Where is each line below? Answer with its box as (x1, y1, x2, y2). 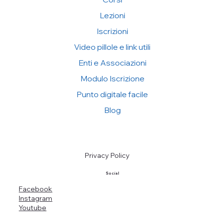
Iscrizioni (96, 26, 128, 37)
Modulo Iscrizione (80, 74, 145, 84)
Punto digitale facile (76, 89, 148, 100)
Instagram (19, 193, 53, 203)
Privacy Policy (84, 150, 130, 160)
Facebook (19, 184, 53, 193)
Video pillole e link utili (74, 42, 151, 52)
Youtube (19, 203, 47, 212)
